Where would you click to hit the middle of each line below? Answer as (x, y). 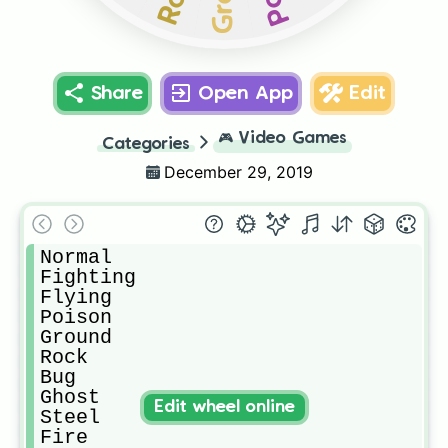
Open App (245, 93)
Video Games (292, 138)
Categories (145, 144)
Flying (76, 297)
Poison (76, 317)
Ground (76, 337)
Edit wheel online (224, 407)
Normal (76, 257)
